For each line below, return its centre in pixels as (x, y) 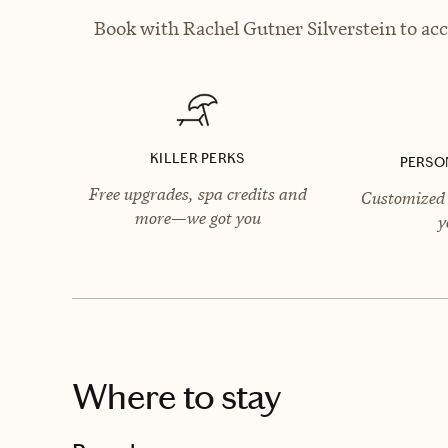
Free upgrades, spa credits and (197, 193)
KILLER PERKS (197, 158)
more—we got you (197, 217)
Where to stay (176, 396)
